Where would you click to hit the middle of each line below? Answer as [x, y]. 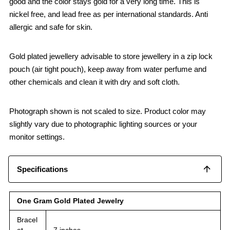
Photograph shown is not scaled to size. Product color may [108, 111]
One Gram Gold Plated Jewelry [70, 200]
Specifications [42, 169]
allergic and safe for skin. [51, 27]
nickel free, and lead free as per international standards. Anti [109, 14]
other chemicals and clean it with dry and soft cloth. [94, 82]
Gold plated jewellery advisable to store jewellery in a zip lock [111, 56]
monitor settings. [37, 137]
